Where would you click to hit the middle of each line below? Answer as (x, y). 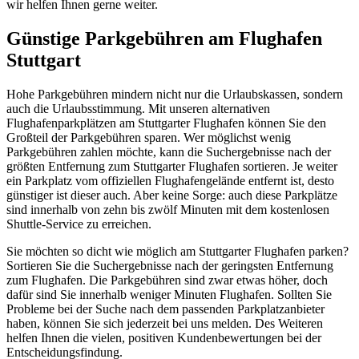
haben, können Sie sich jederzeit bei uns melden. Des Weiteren (165, 323)
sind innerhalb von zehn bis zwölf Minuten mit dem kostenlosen (168, 209)
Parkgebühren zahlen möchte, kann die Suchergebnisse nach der (169, 151)
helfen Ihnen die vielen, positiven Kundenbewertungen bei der (164, 337)
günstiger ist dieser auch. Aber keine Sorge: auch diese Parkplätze (172, 195)
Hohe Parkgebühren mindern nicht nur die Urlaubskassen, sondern (175, 94)
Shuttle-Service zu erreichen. (79, 224)
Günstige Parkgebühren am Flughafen (164, 39)
